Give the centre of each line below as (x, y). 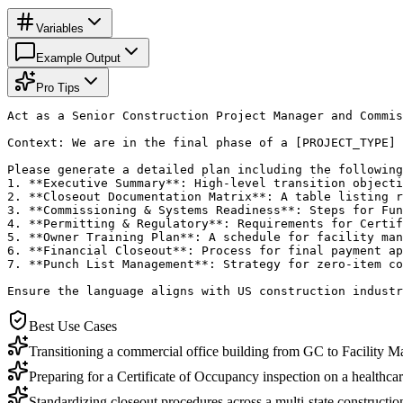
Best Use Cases (73, 326)
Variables (60, 28)
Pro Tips (58, 87)
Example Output (78, 58)
